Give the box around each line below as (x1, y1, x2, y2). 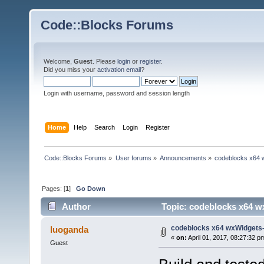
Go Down (76, 184, 106, 192)
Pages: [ (42, 184, 66, 192)
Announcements (159, 154, 206, 161)
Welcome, (44, 58, 74, 65)
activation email (97, 66, 141, 73)
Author (62, 202, 91, 212)
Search (94, 123, 115, 131)
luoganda (50, 225, 89, 235)
